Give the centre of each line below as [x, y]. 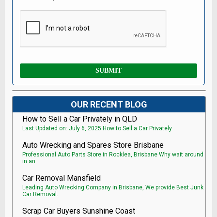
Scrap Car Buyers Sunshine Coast [79, 211]
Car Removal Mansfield [62, 178]
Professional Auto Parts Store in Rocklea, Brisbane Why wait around [113, 154]
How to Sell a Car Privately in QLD [80, 119]
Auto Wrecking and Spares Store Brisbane [93, 145]
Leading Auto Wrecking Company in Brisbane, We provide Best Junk [113, 187]
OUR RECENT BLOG [109, 104]
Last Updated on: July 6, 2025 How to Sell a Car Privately [97, 128]
